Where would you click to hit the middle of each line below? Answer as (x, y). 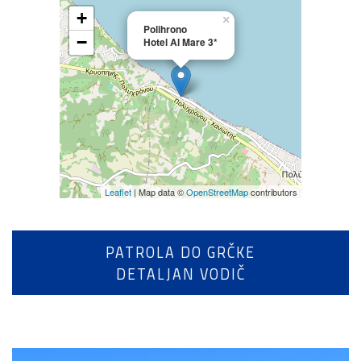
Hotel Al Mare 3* (180, 42)
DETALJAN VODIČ (180, 274)
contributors (273, 192)
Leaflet (118, 192)
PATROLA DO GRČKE (180, 252)
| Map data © (159, 192)
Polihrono (165, 29)
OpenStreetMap (217, 192)
